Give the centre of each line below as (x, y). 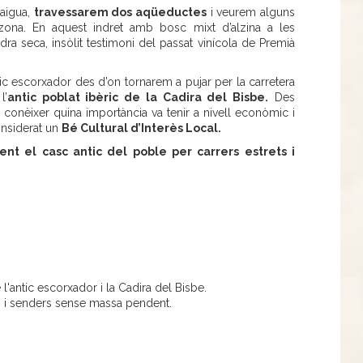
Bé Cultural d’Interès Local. (141, 128)
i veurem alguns (251, 12)
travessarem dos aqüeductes (120, 12)
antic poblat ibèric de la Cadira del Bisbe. (138, 97)
